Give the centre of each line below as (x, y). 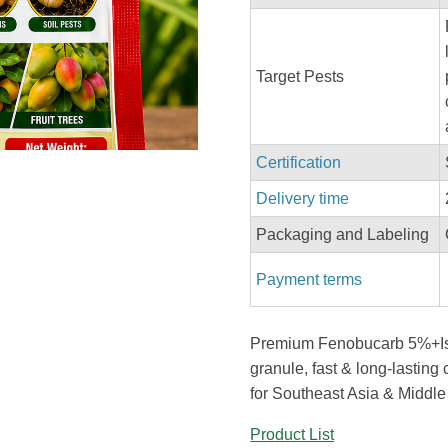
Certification (299, 162)
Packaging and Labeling (343, 234)
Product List (292, 434)
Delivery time (303, 198)
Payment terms (309, 279)
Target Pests (300, 76)
